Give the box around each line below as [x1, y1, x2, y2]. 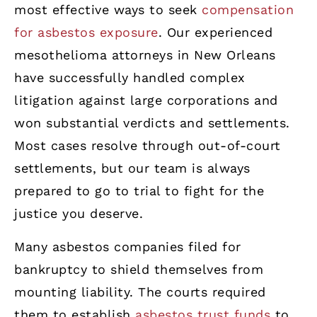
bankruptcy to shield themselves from [14, 261, 263, 277]
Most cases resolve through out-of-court [14, 138, 281, 154]
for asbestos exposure [14, 25, 158, 40]
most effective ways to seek [14, 2, 202, 18]
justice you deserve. [14, 206, 143, 221]
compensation [202, 2, 294, 18]
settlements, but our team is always [14, 161, 250, 176]
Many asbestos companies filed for [14, 238, 241, 254]
